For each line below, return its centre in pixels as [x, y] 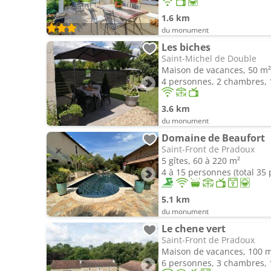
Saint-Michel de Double [209, 58]
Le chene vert [194, 229]
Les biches [186, 47]
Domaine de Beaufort [213, 138]
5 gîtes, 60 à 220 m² [201, 161]
